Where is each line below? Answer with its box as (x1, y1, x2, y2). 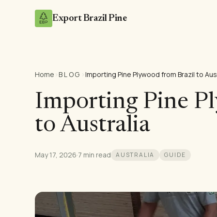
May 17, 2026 (35, 150, 77, 159)
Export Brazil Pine (52, 14, 126, 23)
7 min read (78, 150, 111, 159)
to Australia (35, 114, 150, 138)
